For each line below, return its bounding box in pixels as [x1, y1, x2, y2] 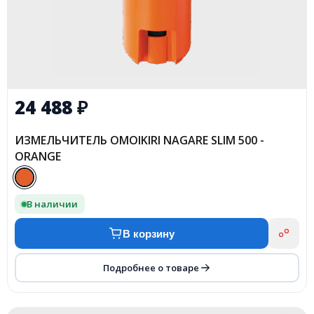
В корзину [123, 227, 175, 240]
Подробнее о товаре [102, 261, 199, 274]
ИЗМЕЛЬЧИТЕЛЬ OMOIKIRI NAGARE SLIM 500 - [15, 132, 264, 149]
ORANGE [15, 149, 61, 165]
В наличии [27, 197, 78, 210]
